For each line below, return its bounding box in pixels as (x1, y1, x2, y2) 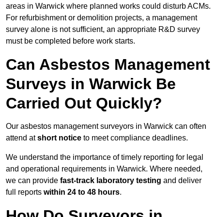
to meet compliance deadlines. (81, 134, 188, 142)
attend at (6, 134, 37, 142)
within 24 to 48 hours (44, 188, 120, 197)
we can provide (6, 176, 60, 185)
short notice (37, 134, 81, 142)
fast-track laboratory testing (60, 176, 161, 185)
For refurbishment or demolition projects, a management (6, 14, 197, 22)
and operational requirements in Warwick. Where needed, (6, 165, 202, 173)
